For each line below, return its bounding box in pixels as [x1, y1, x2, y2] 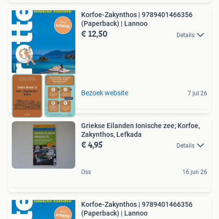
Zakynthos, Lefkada [81, 130, 142, 138]
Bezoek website [81, 88, 128, 97]
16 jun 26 [182, 168, 207, 175]
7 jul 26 [188, 89, 207, 97]
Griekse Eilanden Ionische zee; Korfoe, [81, 121, 200, 130]
